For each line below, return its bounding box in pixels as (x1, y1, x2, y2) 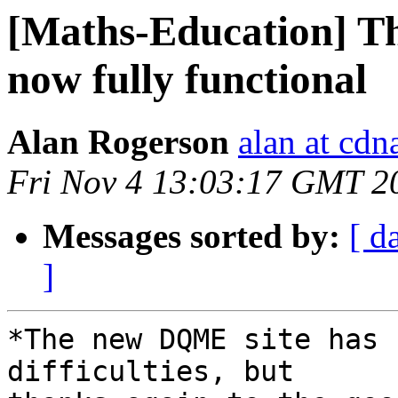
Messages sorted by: (43, 217, 340, 256)
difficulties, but (7, 355, 311, 388)
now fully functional (7, 56, 367, 102)
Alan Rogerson (7, 123, 229, 162)
